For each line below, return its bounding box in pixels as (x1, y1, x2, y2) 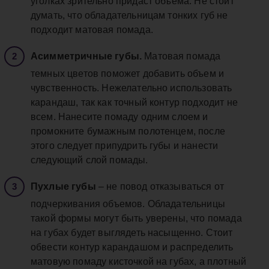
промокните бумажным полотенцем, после (31, 126, 225, 137)
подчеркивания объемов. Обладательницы (31, 199, 225, 210)
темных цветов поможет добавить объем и (31, 68, 225, 79)
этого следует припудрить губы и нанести (31, 141, 219, 151)
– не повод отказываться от (95, 181, 225, 192)
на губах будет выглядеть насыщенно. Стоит (31, 228, 233, 238)
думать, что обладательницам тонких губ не (31, 10, 228, 21)
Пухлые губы (31, 181, 96, 192)
